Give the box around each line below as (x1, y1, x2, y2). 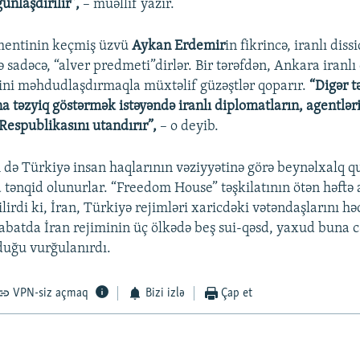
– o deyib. (160, 119, 219, 135)
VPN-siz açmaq (13, 287, 89, 301)
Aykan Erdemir (132, 39, 226, 55)
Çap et (221, 287, 253, 301)
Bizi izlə (145, 287, 185, 301)
